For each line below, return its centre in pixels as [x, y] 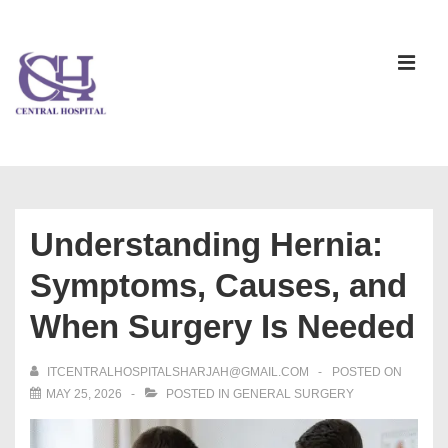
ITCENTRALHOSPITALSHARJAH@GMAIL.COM [178, 371]
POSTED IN [198, 393]
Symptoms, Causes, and [218, 285]
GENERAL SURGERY [293, 393]
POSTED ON [367, 371]
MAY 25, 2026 [84, 393]
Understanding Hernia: [206, 244]
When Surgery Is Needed [222, 326]
